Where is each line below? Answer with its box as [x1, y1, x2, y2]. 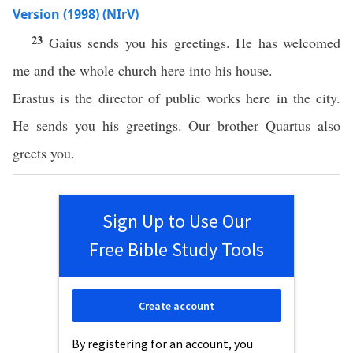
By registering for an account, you [72, 336, 253, 351]
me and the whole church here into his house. [13, 61, 273, 80]
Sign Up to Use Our [102, 209, 251, 233]
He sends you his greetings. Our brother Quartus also [13, 116, 340, 135]
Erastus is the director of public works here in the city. [13, 88, 340, 107]
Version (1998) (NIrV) [13, 6, 139, 23]
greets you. [13, 143, 75, 162]
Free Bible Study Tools [89, 237, 264, 262]
